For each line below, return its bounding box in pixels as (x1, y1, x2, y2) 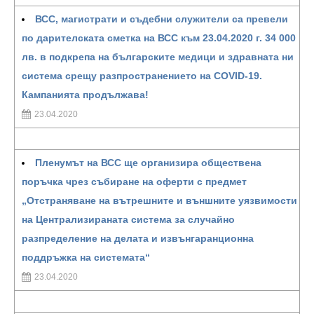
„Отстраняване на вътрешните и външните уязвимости (22, 195, 297, 206)
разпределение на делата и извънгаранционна (22, 233, 254, 244)
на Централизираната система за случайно (22, 214, 235, 225)
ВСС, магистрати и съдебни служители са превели (35, 13, 288, 25)
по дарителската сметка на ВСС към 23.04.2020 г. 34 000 (22, 32, 296, 43)
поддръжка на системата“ (22, 252, 150, 263)
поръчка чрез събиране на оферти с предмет (22, 176, 247, 187)
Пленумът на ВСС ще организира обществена (35, 157, 261, 168)
